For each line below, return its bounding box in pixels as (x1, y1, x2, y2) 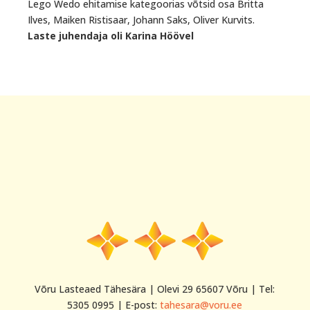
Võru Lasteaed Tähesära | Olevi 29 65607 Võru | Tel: (35, 282, 275, 295)
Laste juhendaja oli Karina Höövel (28, 29, 194, 42)
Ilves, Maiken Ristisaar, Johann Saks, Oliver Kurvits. (28, 13, 255, 26)
